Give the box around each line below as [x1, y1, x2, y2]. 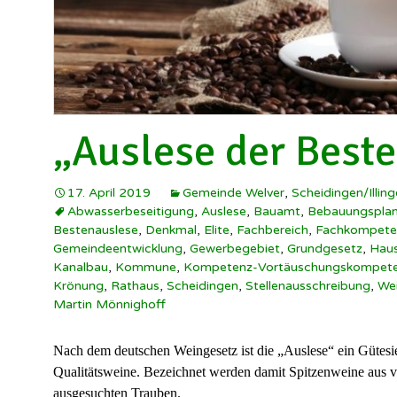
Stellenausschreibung [245, 278, 370, 294]
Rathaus [111, 278, 160, 294]
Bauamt [253, 204, 300, 220]
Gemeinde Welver [183, 185, 284, 201]
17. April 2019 [67, 185, 151, 201]
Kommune [115, 260, 176, 276]
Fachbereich [237, 222, 308, 238]
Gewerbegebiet [190, 241, 280, 257]
